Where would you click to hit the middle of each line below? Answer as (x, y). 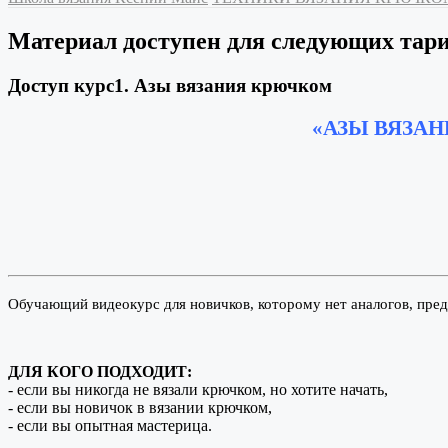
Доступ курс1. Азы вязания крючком (170, 85)
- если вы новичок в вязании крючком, (140, 408)
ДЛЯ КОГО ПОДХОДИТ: (100, 372)
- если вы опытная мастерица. (110, 426)
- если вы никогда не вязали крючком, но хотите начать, (198, 390)
